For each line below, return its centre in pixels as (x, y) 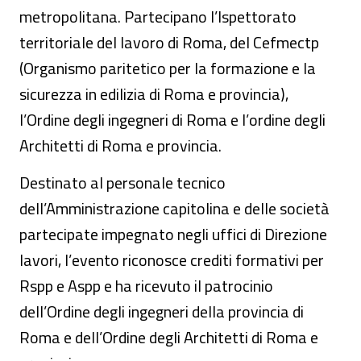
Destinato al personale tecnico (122, 183)
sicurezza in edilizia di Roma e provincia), (154, 94)
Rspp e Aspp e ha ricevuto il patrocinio (146, 286)
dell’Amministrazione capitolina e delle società (174, 208)
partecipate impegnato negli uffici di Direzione (173, 234)
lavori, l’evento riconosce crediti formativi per (172, 260)
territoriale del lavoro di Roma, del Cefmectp (169, 42)
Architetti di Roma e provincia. (120, 145)
